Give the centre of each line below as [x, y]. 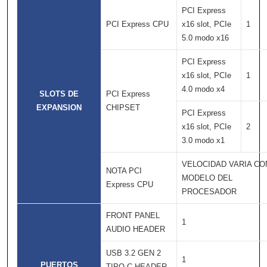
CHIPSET [123, 107]
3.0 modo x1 [203, 140]
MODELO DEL [207, 178]
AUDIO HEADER [136, 229]
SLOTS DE [59, 94]
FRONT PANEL [133, 215]
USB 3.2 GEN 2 [133, 253]
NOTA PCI [124, 170]
